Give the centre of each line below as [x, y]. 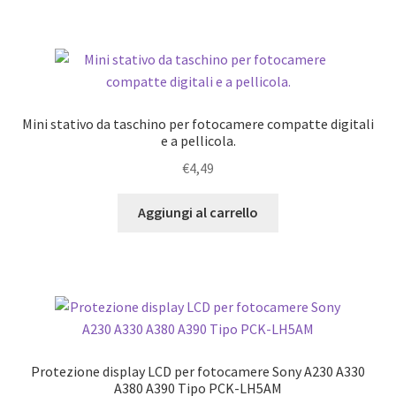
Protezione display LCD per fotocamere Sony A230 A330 [198, 371]
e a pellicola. [198, 140]
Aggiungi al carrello [198, 213]
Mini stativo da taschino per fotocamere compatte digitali [198, 123]
